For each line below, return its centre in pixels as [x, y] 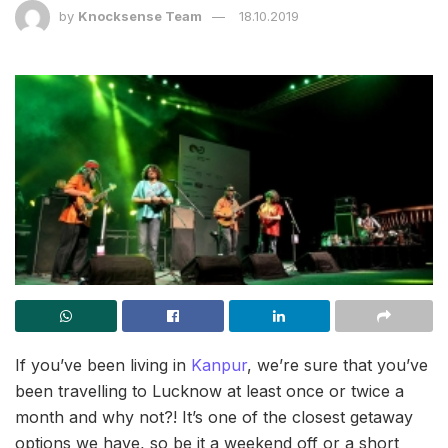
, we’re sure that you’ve [337, 365]
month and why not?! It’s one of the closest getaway [214, 417]
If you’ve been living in [103, 365]
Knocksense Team [140, 15]
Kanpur [219, 365]
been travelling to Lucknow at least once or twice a [209, 391]
